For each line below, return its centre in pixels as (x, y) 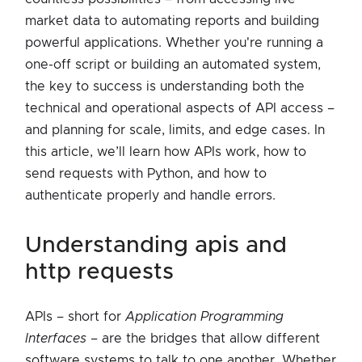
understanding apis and (34, 245)
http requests (99, 272)
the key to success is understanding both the (165, 86)
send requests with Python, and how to (146, 173)
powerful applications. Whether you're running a (174, 42)
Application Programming (204, 316)
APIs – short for (75, 316)
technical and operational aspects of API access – (180, 108)
